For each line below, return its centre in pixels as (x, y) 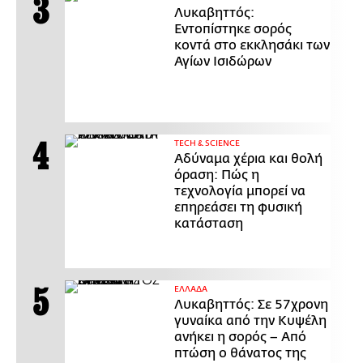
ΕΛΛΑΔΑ (191, 289)
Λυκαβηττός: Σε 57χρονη (251, 304)
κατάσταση (209, 223)
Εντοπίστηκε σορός (233, 29)
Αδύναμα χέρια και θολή (248, 158)
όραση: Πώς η (217, 175)
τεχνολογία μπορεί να (240, 191)
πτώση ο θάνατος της (240, 353)
